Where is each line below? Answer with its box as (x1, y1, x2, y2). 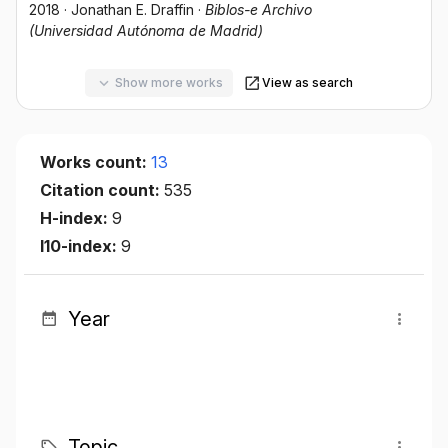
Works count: (40, 151, 151, 172)
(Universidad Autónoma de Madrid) (29, 21, 263, 39)
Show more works (114, 75, 223, 91)
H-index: (40, 207, 112, 228)
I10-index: (40, 235, 121, 256)
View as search (261, 75, 353, 91)
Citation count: (40, 179, 164, 200)
